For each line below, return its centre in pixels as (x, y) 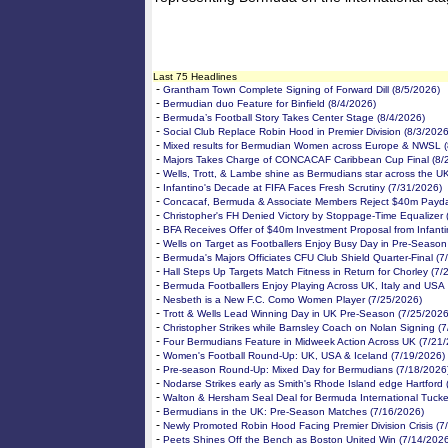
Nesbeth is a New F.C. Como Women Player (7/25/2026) (292, 299)
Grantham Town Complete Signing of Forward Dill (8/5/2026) (301, 89)
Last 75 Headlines (195, 76)
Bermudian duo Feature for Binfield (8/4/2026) (269, 103)
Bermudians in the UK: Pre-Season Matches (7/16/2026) (293, 411)
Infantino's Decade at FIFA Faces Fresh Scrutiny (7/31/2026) (302, 187)
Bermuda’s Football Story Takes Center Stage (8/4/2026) (294, 117)
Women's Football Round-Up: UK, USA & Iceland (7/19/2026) (304, 355)
